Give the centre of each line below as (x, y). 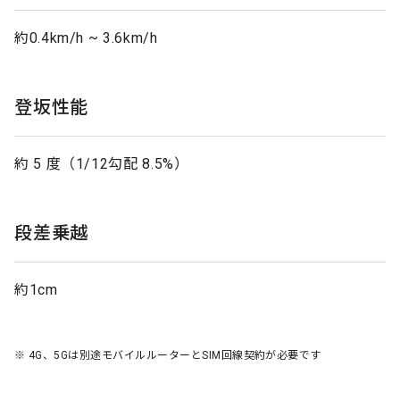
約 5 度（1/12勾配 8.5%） (102, 163)
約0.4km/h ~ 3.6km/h (86, 37)
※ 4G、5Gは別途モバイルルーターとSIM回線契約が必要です (168, 355)
